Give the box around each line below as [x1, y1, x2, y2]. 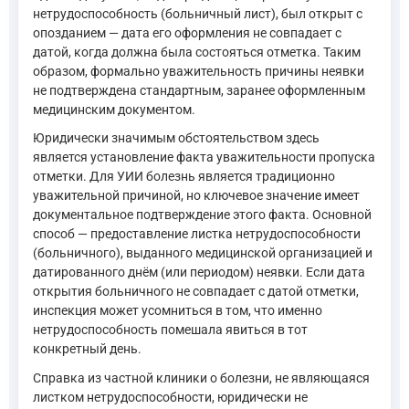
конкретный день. [33, 341, 142, 357]
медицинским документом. [33, 101, 195, 117]
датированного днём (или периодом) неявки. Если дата [33, 265, 365, 280]
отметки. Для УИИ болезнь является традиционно [33, 169, 335, 184]
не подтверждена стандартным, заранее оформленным [33, 82, 365, 98]
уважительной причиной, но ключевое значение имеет [33, 188, 360, 204]
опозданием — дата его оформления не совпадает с [33, 25, 341, 40]
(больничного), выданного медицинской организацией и [33, 246, 372, 261]
